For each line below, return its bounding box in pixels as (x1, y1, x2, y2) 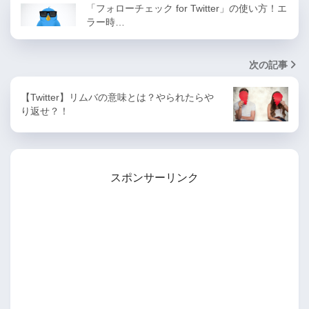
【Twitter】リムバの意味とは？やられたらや (21, 91, 214, 103)
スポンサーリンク (110, 171, 199, 183)
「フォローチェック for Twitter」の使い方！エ (86, 2, 287, 14)
